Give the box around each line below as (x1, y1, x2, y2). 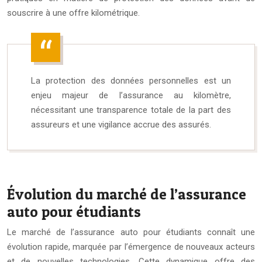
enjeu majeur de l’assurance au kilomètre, (31, 90, 231, 101)
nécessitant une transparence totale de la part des (31, 105, 231, 116)
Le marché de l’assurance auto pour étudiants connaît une (7, 227, 255, 238)
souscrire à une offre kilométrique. (7, 8, 140, 19)
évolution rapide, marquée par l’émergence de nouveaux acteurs (7, 242, 255, 253)
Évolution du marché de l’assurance (7, 185, 246, 204)
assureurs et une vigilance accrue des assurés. (31, 119, 211, 130)
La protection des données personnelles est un (31, 75, 231, 87)
